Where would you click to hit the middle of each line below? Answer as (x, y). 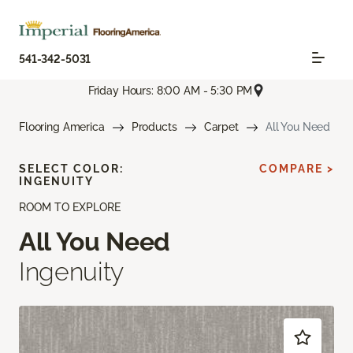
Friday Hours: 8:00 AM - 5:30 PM (170, 90)
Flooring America (62, 127)
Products (154, 127)
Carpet (221, 127)
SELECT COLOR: (71, 169)
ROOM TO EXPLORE (70, 208)
